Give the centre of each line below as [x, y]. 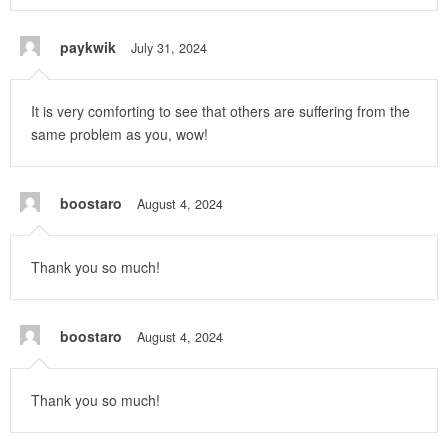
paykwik [88, 47]
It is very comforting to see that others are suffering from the [220, 111]
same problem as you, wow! [119, 134]
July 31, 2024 [169, 48]
